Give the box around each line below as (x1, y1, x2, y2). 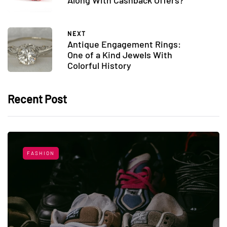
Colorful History (67, 59, 131, 71)
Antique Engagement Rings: (67, 38, 181, 50)
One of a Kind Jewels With (67, 49, 172, 60)
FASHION (27, 149, 55, 156)
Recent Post (8, 92, 67, 105)
